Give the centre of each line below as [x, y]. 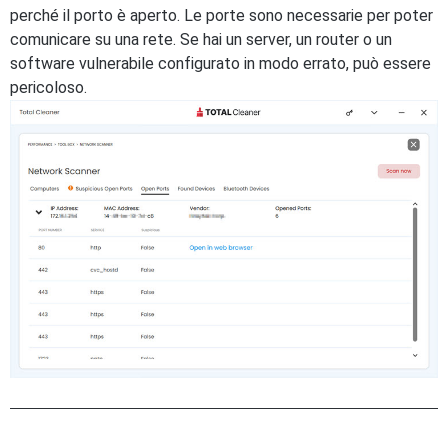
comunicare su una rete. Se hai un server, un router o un [201, 39]
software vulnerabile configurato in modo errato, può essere [220, 63]
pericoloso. [48, 87]
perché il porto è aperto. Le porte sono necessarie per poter [221, 15]
